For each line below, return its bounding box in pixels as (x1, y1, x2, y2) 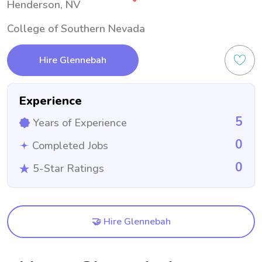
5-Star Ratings (33, 161, 104, 175)
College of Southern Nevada (7, 22, 145, 36)
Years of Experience (33, 116, 127, 130)
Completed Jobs (32, 139, 108, 153)
